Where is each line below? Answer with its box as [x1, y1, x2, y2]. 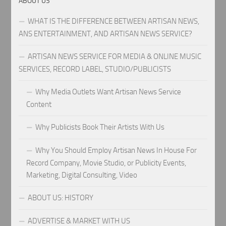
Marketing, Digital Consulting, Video [26, 170, 138, 180]
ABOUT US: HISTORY [28, 193, 94, 202]
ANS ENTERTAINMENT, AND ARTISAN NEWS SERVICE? [19, 29, 193, 38]
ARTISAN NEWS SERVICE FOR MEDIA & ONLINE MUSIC [28, 51, 202, 61]
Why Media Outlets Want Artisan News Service [35, 87, 182, 96]
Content [26, 99, 52, 109]
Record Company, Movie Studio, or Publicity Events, [26, 158, 187, 167]
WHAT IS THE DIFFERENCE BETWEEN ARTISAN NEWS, [28, 16, 200, 26]
